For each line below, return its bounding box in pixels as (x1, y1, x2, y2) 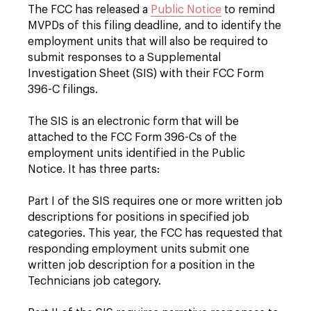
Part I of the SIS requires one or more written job (28, 196, 283, 207)
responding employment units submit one (28, 244, 249, 255)
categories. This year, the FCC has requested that (28, 228, 283, 239)
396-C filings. (28, 84, 98, 95)
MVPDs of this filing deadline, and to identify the (28, 20, 281, 31)
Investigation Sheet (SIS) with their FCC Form (28, 68, 264, 79)
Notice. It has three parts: (28, 164, 162, 175)
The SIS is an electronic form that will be (28, 116, 239, 127)
